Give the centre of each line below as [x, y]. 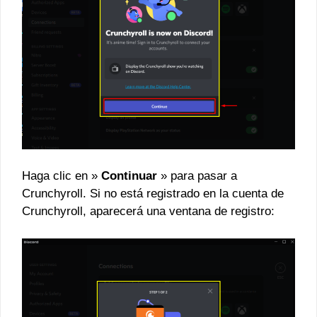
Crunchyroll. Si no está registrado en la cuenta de [153, 194]
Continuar [129, 176]
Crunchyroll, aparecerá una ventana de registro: [148, 212]
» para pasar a [197, 176]
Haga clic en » [62, 176]
